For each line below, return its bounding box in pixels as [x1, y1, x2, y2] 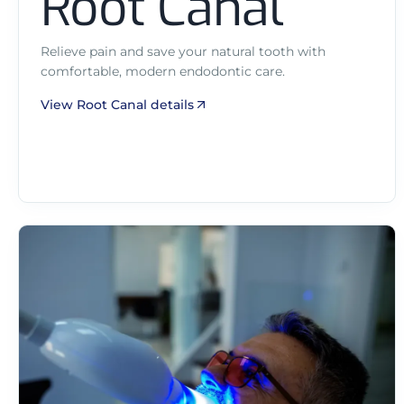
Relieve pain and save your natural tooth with [41, 42, 326, 60]
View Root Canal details [41, 96, 194, 113]
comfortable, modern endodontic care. [41, 62, 285, 79]
